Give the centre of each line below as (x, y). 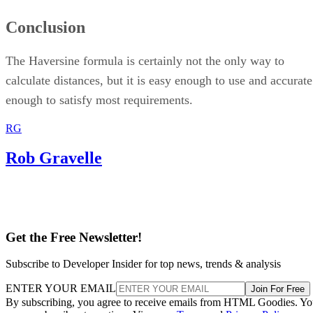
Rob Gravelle (54, 158)
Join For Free (278, 289)
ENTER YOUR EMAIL (61, 289)
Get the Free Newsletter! (74, 237)
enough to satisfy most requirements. (99, 100)
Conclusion (45, 28)
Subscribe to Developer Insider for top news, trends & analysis (143, 264)
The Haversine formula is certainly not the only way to (145, 61)
